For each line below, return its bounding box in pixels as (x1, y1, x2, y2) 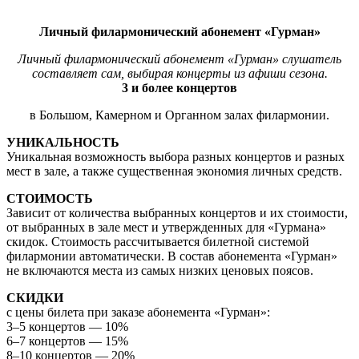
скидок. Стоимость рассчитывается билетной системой (6, 235, 309, 249)
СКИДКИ (6, 291, 63, 305)
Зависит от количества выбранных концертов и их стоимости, (6, 206, 348, 220)
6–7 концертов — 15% (6, 334, 128, 349)
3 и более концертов (122, 81, 237, 95)
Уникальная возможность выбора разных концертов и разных (6, 150, 345, 164)
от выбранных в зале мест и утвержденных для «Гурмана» (6, 220, 326, 235)
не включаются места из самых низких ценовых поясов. (6, 264, 313, 278)
